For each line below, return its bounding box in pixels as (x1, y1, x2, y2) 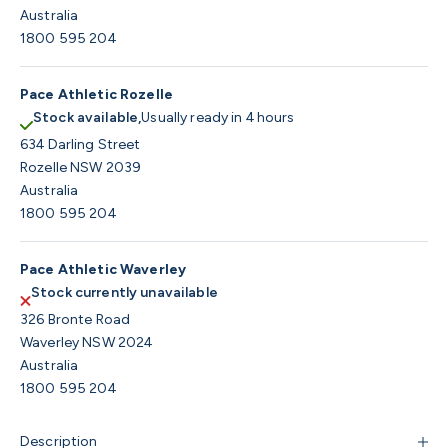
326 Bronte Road (20, 311, 131, 329)
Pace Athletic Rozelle (20, 86, 173, 104)
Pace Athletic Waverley (20, 261, 187, 279)
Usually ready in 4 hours (141, 109, 295, 127)
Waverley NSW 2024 (20, 334, 153, 352)
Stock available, (33, 109, 142, 127)
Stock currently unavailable (31, 284, 218, 302)
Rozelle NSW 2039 (20, 159, 142, 177)
